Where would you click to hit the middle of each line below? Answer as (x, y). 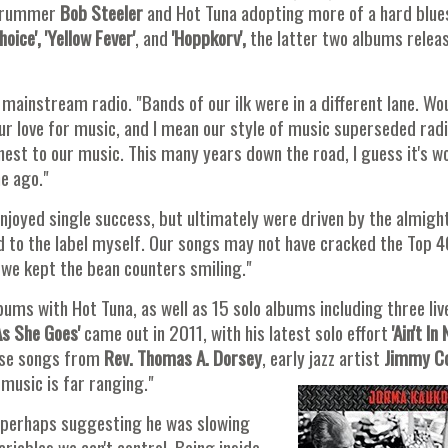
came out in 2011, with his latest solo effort (236, 332)
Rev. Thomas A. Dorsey (183, 357)
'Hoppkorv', (207, 37)
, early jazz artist (323, 357)
